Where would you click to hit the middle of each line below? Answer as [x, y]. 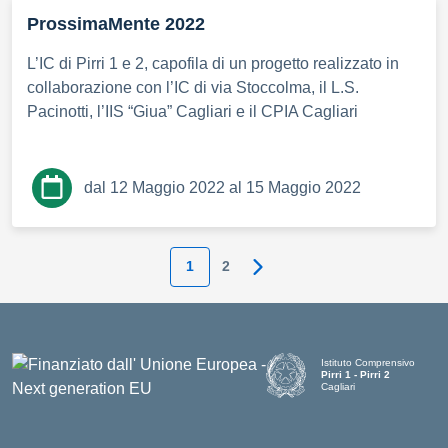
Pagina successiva [320, 273]
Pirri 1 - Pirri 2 [356, 375]
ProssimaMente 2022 [116, 23]
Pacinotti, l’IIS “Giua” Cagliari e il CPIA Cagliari [192, 111]
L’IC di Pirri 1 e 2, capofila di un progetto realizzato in [213, 63]
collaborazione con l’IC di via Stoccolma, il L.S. [193, 87]
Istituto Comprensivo [368, 363]
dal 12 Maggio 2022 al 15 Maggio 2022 [222, 187]
